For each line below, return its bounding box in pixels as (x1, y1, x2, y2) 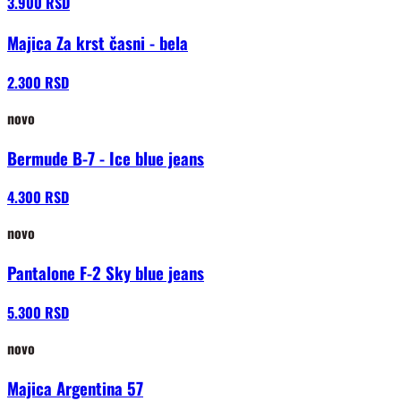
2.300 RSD (7, 71, 69, 93)
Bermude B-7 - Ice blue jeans (7, 145, 204, 170)
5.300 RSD (7, 301, 69, 323)
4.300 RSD (7, 186, 69, 209)
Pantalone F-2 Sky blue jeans (7, 260, 204, 286)
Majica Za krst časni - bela (7, 30, 188, 55)
